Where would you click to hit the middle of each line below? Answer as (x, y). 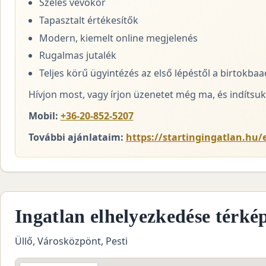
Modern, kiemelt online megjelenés (118, 38)
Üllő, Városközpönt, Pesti (71, 241)
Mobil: (43, 115)
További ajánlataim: (76, 137)
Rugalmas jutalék (77, 56)
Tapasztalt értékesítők (88, 20)
